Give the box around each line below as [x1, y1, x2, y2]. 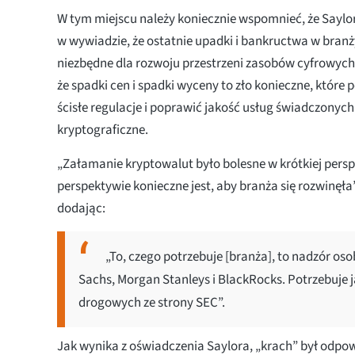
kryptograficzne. [57, 120, 151, 139]
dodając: [57, 198, 108, 218]
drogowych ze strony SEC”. [78, 292, 225, 312]
